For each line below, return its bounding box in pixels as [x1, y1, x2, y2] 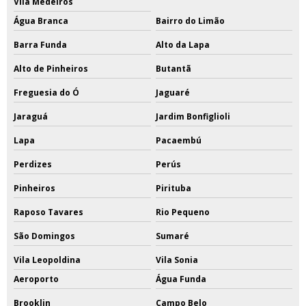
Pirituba [155, 182, 191, 194]
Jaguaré [155, 86, 190, 98]
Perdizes [14, 158, 52, 170]
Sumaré [155, 229, 189, 242]
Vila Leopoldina [14, 253, 81, 266]
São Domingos [14, 229, 75, 242]
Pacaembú [155, 134, 201, 146]
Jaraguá [14, 110, 48, 122]
